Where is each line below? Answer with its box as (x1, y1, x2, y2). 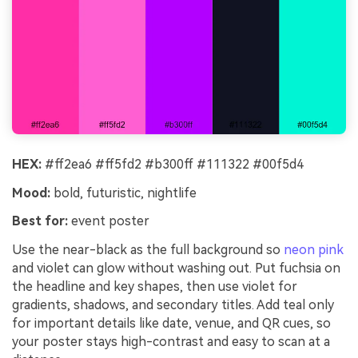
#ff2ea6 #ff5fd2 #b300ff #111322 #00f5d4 (42, 156, 304, 172)
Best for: (12, 213, 68, 229)
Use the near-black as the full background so (12, 242, 284, 258)
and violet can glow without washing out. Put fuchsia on (12, 261, 340, 276)
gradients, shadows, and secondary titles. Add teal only (12, 297, 334, 313)
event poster (68, 213, 149, 229)
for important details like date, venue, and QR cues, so (12, 316, 331, 332)
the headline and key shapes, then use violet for (12, 279, 297, 295)
